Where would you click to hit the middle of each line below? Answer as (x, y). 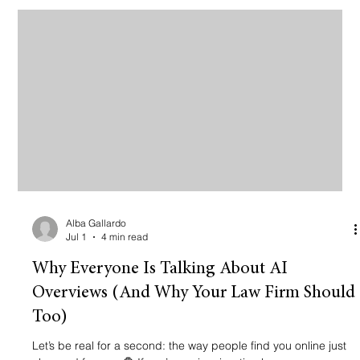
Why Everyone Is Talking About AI (160, 270)
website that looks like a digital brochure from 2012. (165, 16)
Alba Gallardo (96, 223)
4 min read (125, 237)
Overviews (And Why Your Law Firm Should (194, 294)
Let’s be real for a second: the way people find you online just (190, 346)
